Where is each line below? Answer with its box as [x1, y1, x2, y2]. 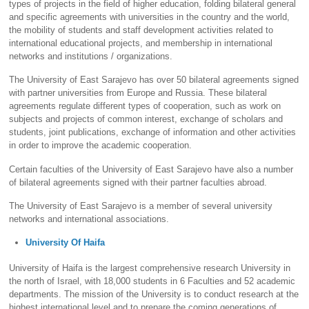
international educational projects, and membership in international [9, 37, 273, 48]
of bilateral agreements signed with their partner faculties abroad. [9, 177, 268, 188]
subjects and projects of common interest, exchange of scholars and [9, 114, 283, 125]
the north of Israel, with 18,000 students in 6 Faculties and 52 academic [9, 276, 296, 287]
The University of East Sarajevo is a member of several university [9, 201, 273, 212]
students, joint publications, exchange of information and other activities [9, 127, 297, 138]
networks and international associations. [9, 214, 170, 225]
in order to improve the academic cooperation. [9, 140, 192, 151]
